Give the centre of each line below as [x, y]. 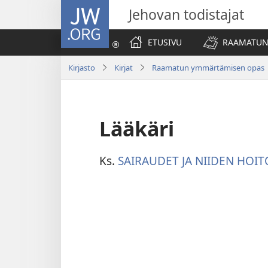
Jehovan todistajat [186, 14]
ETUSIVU [165, 42]
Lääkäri [137, 129]
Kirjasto [82, 67]
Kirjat [124, 67]
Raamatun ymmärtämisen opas [208, 67]
